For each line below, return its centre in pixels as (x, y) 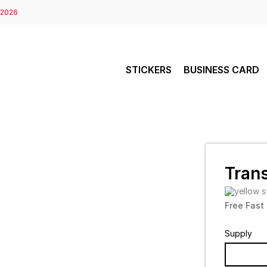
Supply (238, 233)
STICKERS (148, 70)
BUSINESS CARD (221, 70)
